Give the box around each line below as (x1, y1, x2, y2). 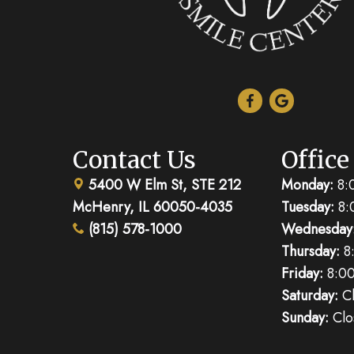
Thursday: (281, 240, 340, 262)
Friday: (281, 262, 323, 284)
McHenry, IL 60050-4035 (72, 196, 232, 217)
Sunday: (281, 307, 329, 328)
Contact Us (72, 144, 196, 175)
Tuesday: (281, 196, 334, 217)
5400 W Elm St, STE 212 (84, 174, 241, 195)
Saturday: (281, 284, 338, 306)
